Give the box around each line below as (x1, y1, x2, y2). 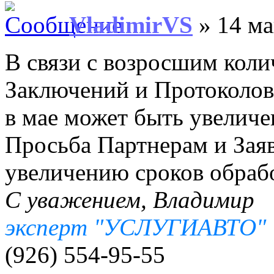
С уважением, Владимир (5, 186, 254, 213)
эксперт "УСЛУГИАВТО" (5, 213, 266, 240)
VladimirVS (69, 11, 193, 38)
